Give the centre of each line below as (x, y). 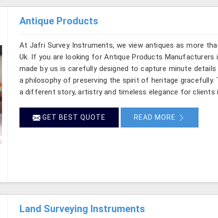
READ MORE (155, 117)
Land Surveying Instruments (82, 209)
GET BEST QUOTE (73, 117)
